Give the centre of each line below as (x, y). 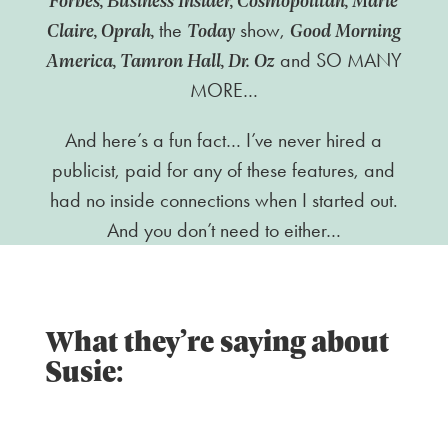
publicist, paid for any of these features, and (224, 169)
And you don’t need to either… (223, 229)
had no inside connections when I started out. (223, 199)
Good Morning (345, 29)
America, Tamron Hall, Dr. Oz (160, 59)
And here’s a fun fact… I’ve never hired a (224, 139)
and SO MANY (338, 59)
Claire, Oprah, (100, 29)
